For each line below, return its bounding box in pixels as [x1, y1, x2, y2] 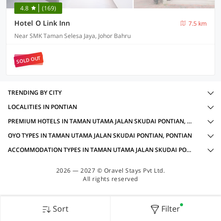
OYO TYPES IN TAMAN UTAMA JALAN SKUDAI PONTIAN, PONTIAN [8, 131, 192, 140]
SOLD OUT [16, 54, 41, 66]
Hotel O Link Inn [14, 18, 71, 28]
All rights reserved [83, 175, 138, 183]
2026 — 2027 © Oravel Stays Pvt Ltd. [56, 166, 165, 175]
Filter [161, 203, 180, 214]
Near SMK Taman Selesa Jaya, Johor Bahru [14, 32, 131, 40]
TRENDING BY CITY [8, 88, 62, 97]
